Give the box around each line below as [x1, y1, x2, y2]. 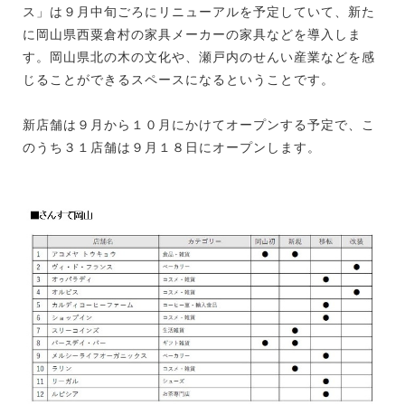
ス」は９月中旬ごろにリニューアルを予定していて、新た [23, 5, 375, 19]
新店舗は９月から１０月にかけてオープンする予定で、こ [23, 118, 375, 132]
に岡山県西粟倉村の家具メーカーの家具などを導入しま [23, 27, 362, 42]
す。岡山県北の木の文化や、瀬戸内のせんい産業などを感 [23, 50, 375, 64]
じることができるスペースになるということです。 [23, 72, 334, 87]
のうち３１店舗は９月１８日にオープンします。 [23, 140, 321, 155]
